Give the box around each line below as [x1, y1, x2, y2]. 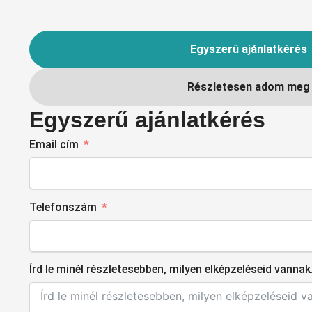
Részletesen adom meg [187, 80, 310, 93]
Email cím [29, 138, 79, 152]
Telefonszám [29, 200, 97, 214]
